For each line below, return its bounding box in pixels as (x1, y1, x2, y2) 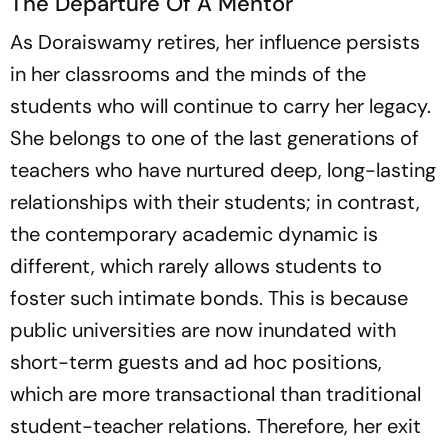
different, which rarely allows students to (10, 253, 382, 279)
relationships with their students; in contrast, (10, 189, 420, 215)
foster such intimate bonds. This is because (10, 285, 408, 311)
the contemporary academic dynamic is (10, 221, 378, 247)
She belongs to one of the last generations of (10, 125, 419, 151)
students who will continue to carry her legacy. (10, 93, 431, 119)
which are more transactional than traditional (10, 381, 421, 407)
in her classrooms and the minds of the (10, 61, 366, 87)
